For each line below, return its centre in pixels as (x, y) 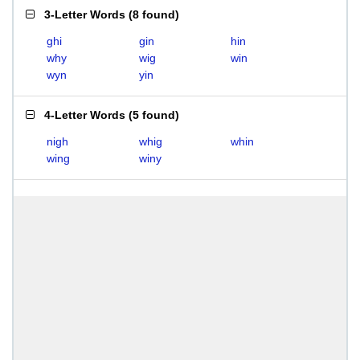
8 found (154, 14)
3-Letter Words (85, 14)
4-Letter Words (85, 115)
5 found (154, 115)
